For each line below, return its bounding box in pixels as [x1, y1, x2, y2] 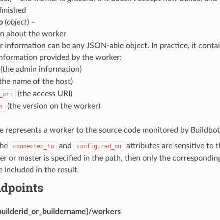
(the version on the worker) [5, 102, 100, 110]
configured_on [76, 142, 121, 150]
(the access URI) [15, 89, 72, 98]
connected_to [12, 142, 54, 150]
